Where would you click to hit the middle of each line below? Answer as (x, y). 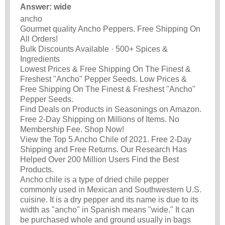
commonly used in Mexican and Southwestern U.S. (111, 190)
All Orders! (39, 39)
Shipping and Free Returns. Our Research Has (103, 150)
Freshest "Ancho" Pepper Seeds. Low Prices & (103, 79)
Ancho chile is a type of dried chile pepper (94, 180)
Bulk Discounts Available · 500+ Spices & (94, 49)
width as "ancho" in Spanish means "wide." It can (107, 210)
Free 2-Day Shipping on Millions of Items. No (100, 120)
